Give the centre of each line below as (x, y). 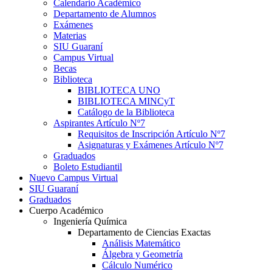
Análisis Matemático (141, 243)
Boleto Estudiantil (88, 167)
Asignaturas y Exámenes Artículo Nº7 (151, 145)
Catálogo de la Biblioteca (126, 112)
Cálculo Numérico (137, 265)
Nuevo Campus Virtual (73, 178)
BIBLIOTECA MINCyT (126, 101)
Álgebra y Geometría (142, 254)
